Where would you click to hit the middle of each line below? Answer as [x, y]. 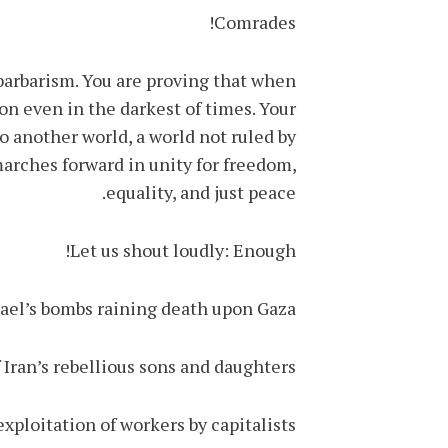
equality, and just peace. [201, 192]
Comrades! [255, 22]
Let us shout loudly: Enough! [183, 250]
